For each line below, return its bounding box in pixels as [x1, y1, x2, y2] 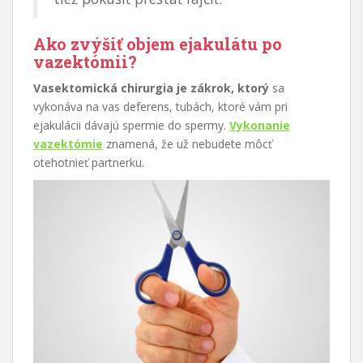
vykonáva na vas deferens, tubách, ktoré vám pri [33, 98, 288, 114]
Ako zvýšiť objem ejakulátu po [33, 32, 282, 54]
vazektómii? [33, 50, 137, 72]
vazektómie [33, 135, 103, 152]
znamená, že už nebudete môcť [103, 135, 272, 152]
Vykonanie [229, 117, 290, 133]
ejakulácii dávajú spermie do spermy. [33, 117, 229, 133]
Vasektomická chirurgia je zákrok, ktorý [33, 79, 269, 96]
